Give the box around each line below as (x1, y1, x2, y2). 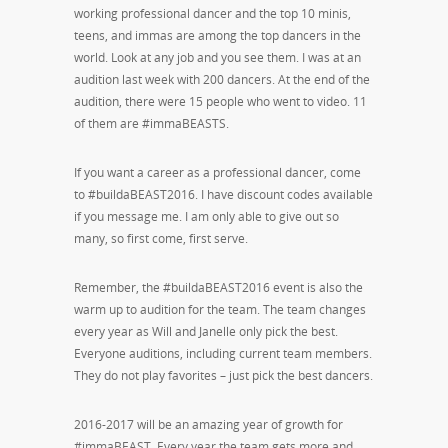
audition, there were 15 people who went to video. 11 (74, 92, 367, 110)
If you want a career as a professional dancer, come (74, 163, 361, 181)
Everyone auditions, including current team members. (74, 344, 372, 362)
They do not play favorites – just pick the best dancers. (74, 366, 373, 384)
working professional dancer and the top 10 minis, (74, 4, 351, 22)
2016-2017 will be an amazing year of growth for (74, 415, 343, 433)
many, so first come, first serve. (74, 229, 248, 247)
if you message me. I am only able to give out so (74, 207, 339, 225)
